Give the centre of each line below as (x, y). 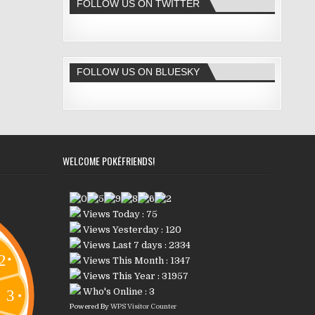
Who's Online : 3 (117, 292)
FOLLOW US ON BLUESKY (138, 72)
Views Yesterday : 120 (131, 230)
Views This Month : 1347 (135, 261)
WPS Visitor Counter (143, 307)
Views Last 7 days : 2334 (135, 245)
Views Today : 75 (119, 214)
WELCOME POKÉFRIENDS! (108, 161)
